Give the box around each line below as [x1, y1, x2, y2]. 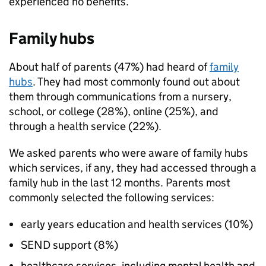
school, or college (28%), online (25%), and [9, 104, 218, 118]
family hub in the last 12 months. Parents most [9, 176, 230, 189]
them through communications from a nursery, [9, 90, 232, 103]
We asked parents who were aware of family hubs [9, 146, 248, 160]
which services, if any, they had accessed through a [9, 161, 256, 175]
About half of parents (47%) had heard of [9, 60, 210, 74]
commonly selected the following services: [9, 191, 214, 204]
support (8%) [50, 238, 118, 252]
